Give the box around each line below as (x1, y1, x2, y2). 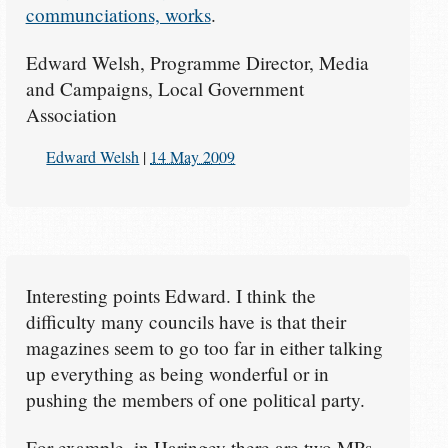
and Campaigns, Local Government (25, 76, 304, 102)
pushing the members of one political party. (25, 387, 365, 413)
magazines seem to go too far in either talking (25, 335, 383, 361)
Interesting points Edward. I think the (25, 283, 316, 309)
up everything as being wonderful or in (25, 361, 329, 387)
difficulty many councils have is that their (25, 309, 346, 335)
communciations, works (25, 2, 211, 28)
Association (25, 102, 117, 128)
